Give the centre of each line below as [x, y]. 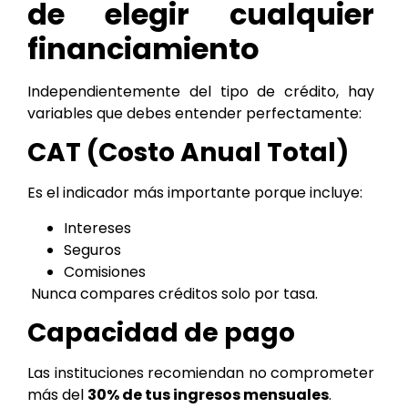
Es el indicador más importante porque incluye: [195, 193]
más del [57, 394]
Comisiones [105, 271]
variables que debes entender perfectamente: [194, 113]
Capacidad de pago [161, 332]
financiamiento [143, 48]
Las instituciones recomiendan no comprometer [201, 372]
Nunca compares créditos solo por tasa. [173, 293]
